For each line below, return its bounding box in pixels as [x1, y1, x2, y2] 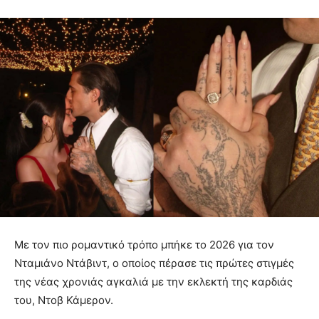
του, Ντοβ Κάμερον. [14, 293, 113, 308]
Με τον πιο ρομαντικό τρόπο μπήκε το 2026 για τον [14, 238, 274, 252]
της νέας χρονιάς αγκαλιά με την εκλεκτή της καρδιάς [14, 275, 293, 289]
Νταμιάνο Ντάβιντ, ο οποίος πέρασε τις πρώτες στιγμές [14, 256, 294, 271]
